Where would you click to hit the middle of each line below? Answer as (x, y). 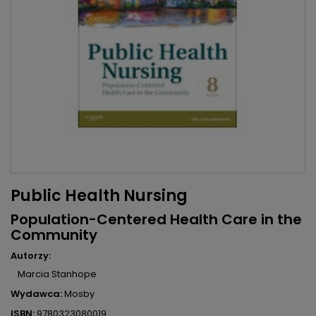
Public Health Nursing (99, 196)
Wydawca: (36, 294)
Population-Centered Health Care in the (156, 220)
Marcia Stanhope (57, 274)
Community (54, 235)
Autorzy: (31, 256)
